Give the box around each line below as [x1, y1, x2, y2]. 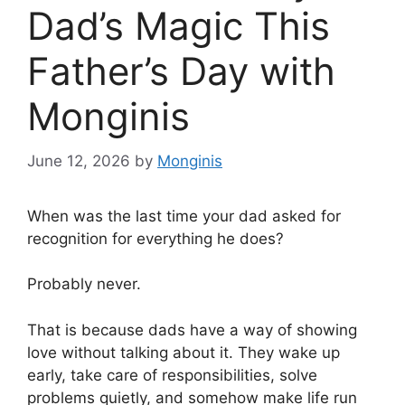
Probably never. [27, 275, 141, 294]
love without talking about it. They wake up [27, 343, 340, 362]
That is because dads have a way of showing [27, 320, 357, 339]
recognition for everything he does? [27, 229, 284, 248]
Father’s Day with [27, 48, 335, 95]
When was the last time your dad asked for [27, 206, 341, 225]
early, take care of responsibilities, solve [27, 365, 317, 384]
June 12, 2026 [27, 151, 130, 170]
